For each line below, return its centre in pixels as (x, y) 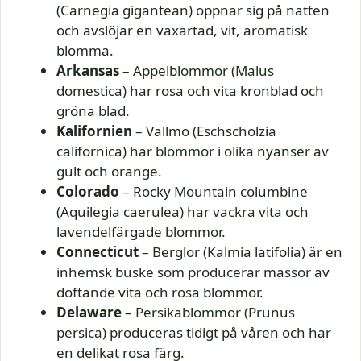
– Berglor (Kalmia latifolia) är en (241, 252)
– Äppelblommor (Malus (197, 71)
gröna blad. (93, 111)
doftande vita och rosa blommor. (160, 293)
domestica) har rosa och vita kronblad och (190, 91)
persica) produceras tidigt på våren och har (194, 333)
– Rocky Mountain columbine (214, 192)
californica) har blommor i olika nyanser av (193, 151)
